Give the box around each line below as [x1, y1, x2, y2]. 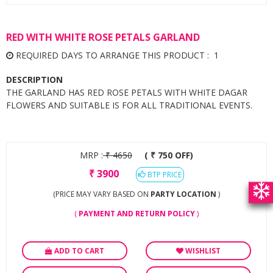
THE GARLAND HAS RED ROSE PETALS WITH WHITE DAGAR [6, 87, 247, 98]
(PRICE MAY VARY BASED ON [53, 189, 151, 199]
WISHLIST [185, 246, 221, 256]
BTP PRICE [146, 169, 182, 180]
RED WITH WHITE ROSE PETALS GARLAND [6, 30, 200, 44]
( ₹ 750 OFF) [144, 149, 193, 161]
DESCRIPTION [6, 74, 63, 85]
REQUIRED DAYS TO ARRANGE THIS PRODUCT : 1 [13, 49, 219, 61]
